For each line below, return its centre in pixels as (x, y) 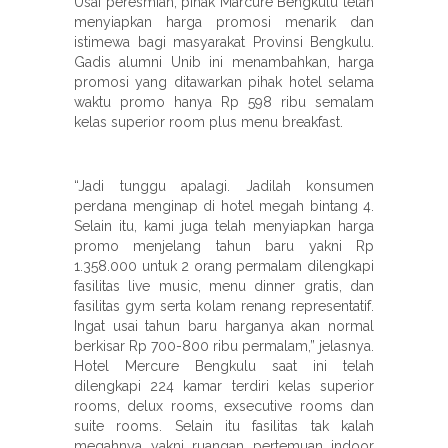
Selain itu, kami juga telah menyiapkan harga (224, 225)
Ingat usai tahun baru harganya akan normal (224, 325)
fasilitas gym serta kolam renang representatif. (224, 305)
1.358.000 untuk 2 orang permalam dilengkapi (224, 265)
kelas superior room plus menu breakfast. (208, 121)
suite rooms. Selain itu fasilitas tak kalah (224, 425)
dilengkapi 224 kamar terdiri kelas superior (224, 385)
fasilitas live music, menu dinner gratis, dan (224, 285)
